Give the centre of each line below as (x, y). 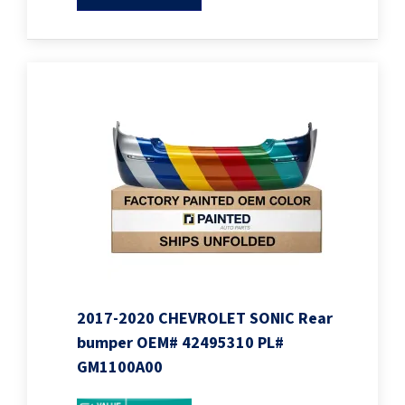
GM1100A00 (120, 368)
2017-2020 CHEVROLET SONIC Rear (205, 319)
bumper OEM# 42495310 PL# (180, 344)
